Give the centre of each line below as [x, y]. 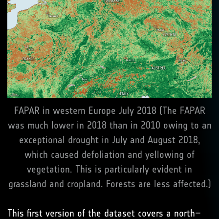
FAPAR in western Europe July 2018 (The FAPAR [109, 111]
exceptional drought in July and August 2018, [109, 140]
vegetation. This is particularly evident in [109, 169]
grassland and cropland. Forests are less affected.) [109, 184]
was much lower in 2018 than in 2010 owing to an [109, 125]
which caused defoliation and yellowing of [109, 155]
